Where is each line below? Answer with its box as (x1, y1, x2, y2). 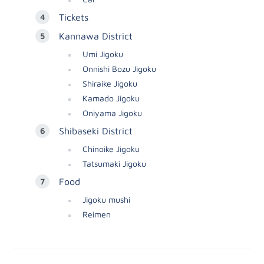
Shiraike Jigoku (82, 78, 137, 89)
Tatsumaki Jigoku (82, 159, 146, 169)
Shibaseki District (59, 126, 136, 137)
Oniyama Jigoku (82, 108, 142, 118)
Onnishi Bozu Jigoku (82, 64, 159, 74)
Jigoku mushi (82, 194, 130, 205)
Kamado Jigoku (82, 93, 140, 104)
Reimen (82, 209, 111, 220)
